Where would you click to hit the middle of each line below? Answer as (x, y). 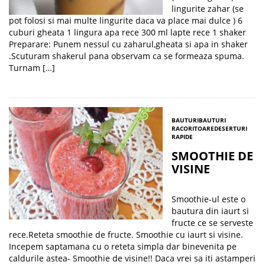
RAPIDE (182, 137)
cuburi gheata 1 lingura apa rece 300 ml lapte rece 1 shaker (127, 32)
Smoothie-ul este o (209, 199)
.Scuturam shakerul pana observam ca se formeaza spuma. (127, 56)
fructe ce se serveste (212, 223)
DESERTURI (231, 128)
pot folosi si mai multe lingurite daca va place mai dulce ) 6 (126, 20)
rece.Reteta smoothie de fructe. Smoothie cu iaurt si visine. (126, 235)
